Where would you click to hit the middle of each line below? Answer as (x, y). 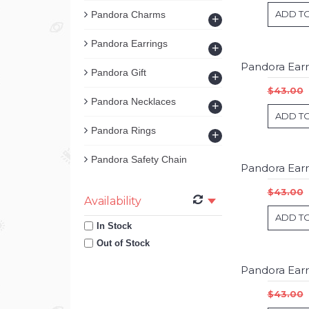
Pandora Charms (128, 14)
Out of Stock (123, 243)
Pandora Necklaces (133, 101)
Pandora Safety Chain (139, 159)
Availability (113, 201)
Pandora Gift (119, 72)
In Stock (114, 226)
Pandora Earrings (129, 43)
